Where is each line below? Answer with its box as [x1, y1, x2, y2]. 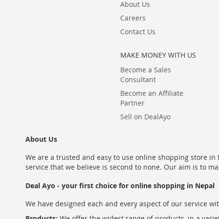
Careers [120, 13, 146, 22]
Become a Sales [120, 65, 171, 74]
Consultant [120, 75, 156, 84]
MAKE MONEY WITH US [120, 50, 196, 60]
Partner [120, 98, 145, 108]
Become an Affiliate [120, 88, 183, 98]
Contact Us [120, 27, 155, 36]
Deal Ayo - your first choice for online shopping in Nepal [25, 181, 215, 190]
